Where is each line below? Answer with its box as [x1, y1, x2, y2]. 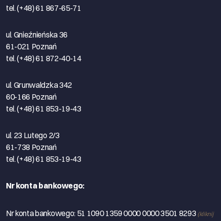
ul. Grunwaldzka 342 [6, 79, 72, 90]
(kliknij [197, 210, 214, 218]
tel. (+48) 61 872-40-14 [6, 53, 81, 63]
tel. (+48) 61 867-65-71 [6, 2, 81, 13]
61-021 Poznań [6, 41, 57, 51]
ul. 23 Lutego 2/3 [6, 130, 60, 140]
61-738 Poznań [6, 142, 57, 152]
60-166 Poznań [6, 91, 57, 102]
